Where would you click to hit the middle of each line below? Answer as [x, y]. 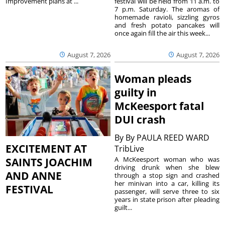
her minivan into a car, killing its [167, 184]
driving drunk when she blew [167, 167]
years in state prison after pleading [167, 200]
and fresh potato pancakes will [167, 25]
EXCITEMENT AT [46, 149]
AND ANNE [34, 176]
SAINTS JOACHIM [49, 162]
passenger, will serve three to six [167, 192]
